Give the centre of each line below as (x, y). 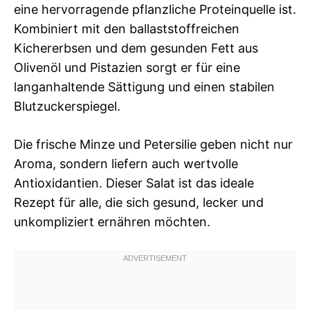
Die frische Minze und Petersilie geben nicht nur (153, 144)
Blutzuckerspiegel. (67, 106)
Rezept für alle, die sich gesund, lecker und (139, 202)
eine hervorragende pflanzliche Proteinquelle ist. (155, 9)
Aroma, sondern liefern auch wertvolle (126, 163)
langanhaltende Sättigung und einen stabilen (144, 86)
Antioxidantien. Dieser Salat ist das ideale (134, 183)
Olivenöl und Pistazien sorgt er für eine (127, 67)
